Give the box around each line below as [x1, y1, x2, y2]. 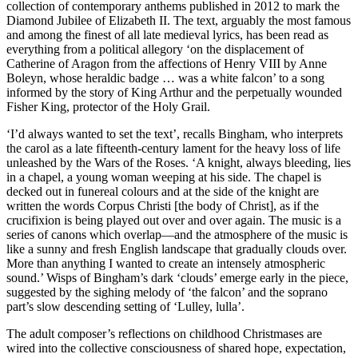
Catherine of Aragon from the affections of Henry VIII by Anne [6, 57, 327, 71]
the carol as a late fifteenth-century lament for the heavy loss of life [6, 141, 340, 156]
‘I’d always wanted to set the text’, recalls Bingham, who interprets [6, 127, 343, 141]
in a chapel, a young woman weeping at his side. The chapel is [6, 170, 321, 185]
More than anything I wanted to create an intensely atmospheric [6, 257, 325, 271]
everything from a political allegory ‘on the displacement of [6, 42, 304, 57]
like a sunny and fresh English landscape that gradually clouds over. [6, 242, 347, 257]
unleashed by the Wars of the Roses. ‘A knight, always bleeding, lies [6, 156, 351, 170]
